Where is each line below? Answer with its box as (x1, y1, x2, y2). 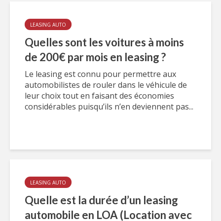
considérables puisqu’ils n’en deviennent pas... (25, 101, 193, 112)
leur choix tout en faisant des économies (25, 90, 174, 101)
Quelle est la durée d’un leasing (25, 193, 178, 207)
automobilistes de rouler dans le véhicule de (25, 79, 187, 90)
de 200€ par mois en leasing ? (25, 50, 166, 64)
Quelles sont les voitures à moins (25, 36, 184, 49)
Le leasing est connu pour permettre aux (25, 69, 176, 79)
